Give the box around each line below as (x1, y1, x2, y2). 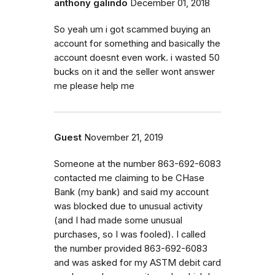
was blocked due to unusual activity (54, 200, 203, 212)
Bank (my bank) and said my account (54, 186, 209, 198)
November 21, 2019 (84, 131, 163, 143)
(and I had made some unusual (54, 214, 182, 226)
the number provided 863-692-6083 (54, 242, 207, 254)
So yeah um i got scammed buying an (54, 23, 211, 35)
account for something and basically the (54, 37, 220, 49)
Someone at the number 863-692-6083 (54, 158, 221, 169)
